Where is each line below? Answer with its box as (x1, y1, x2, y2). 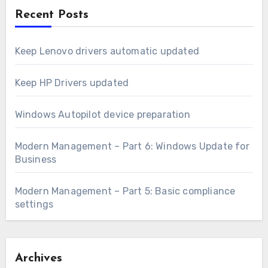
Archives (14, 252, 62, 264)
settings (14, 198, 54, 210)
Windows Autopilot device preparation (14, 108, 190, 120)
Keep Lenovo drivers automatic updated (14, 45, 199, 57)
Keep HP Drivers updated (14, 77, 129, 89)
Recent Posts (14, 8, 89, 21)
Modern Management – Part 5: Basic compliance (14, 185, 236, 197)
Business (14, 153, 57, 165)
